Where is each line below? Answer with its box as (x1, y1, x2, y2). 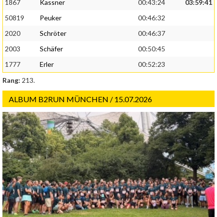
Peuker (40, 14, 62, 22)
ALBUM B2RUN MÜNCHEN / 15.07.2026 (9, 94, 152, 104)
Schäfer (40, 45, 63, 53)
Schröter (40, 29, 66, 38)
